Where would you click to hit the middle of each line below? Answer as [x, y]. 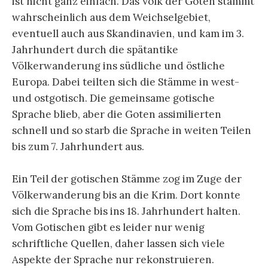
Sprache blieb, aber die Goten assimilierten [117, 114]
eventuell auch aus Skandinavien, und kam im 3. [128, 33]
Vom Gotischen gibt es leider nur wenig [108, 227]
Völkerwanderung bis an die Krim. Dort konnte [126, 195]
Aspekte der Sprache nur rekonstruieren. [113, 259]
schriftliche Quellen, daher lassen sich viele [118, 243]
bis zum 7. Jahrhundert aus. [78, 146]
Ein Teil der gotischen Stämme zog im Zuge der [127, 179]
